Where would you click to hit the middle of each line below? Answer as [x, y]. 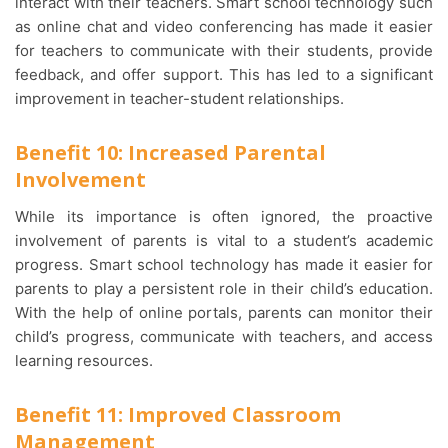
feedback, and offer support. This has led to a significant [224, 75]
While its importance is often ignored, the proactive [22, 217]
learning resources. [84, 361]
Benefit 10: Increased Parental [170, 153]
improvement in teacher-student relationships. [179, 99]
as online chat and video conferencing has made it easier [224, 27]
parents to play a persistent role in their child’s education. [224, 289]
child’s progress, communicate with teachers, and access [224, 337]
